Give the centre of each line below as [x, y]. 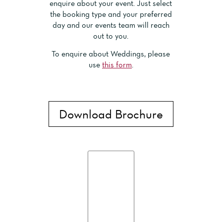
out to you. [111, 35]
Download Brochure [111, 114]
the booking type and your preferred [111, 14]
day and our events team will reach [111, 25]
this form [117, 65]
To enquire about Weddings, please [111, 54]
